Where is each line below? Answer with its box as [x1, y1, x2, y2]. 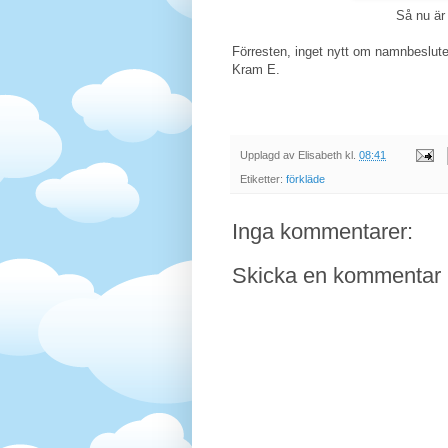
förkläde [286, 172, 325, 185]
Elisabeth [298, 148, 342, 161]
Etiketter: [240, 172, 286, 185]
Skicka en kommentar [232, 262, 441, 288]
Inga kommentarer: [232, 218, 413, 244]
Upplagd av [240, 148, 298, 161]
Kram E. [232, 62, 280, 78]
